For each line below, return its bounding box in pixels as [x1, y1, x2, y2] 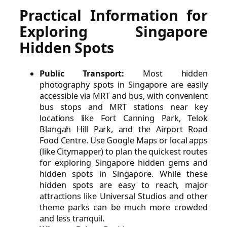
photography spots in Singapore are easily [40, 79, 208, 90]
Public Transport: [40, 67, 125, 79]
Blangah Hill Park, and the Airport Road [40, 123, 208, 135]
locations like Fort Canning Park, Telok [40, 112, 208, 124]
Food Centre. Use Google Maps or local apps [40, 134, 208, 146]
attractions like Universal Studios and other [40, 190, 208, 202]
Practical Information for [19, 6, 208, 25]
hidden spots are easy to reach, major [40, 179, 208, 191]
